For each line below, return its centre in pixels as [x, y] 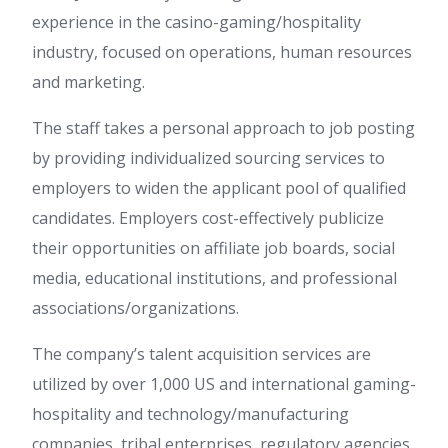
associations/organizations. [135, 308]
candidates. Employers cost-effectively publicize [208, 218]
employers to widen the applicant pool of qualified [219, 188]
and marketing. [88, 82]
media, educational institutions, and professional [214, 278]
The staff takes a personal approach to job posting [223, 128]
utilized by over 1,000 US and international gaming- [224, 384]
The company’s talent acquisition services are [201, 354]
